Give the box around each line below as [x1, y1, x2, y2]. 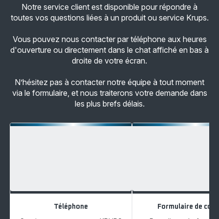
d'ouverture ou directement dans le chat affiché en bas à [10, 44, 209, 55]
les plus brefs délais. [74, 98, 145, 109]
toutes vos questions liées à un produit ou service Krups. [10, 12, 209, 22]
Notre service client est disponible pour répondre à [22, 1, 197, 12]
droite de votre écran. [72, 55, 147, 66]
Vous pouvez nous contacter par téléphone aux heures [12, 34, 207, 44]
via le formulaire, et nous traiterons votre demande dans [12, 88, 207, 98]
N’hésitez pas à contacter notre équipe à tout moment [15, 77, 204, 87]
